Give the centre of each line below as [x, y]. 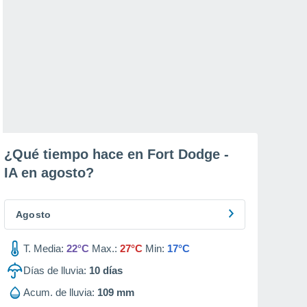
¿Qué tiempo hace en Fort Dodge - [116, 154]
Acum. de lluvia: [59, 292]
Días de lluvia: [55, 270]
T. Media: [44, 248]
